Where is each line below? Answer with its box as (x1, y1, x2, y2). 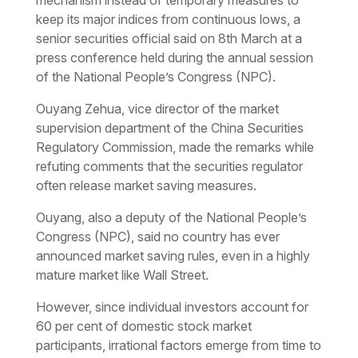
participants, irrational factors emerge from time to (35, 336, 321, 353)
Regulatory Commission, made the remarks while (35, 138, 314, 155)
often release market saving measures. (35, 177, 257, 193)
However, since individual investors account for (35, 298, 308, 315)
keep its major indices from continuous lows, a (35, 10, 300, 27)
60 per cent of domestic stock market (35, 317, 252, 334)
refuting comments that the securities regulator (35, 157, 303, 174)
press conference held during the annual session (35, 49, 313, 66)
